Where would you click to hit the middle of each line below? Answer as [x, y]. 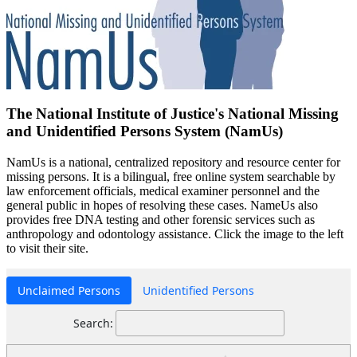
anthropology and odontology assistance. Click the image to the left [175, 233]
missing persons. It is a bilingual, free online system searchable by [171, 176]
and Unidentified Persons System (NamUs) [145, 131]
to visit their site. [47, 248]
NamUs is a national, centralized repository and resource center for [173, 162]
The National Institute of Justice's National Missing [173, 113]
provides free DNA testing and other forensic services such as [161, 219]
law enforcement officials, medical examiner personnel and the [163, 190]
